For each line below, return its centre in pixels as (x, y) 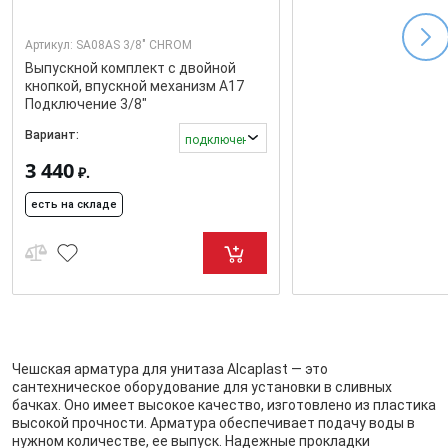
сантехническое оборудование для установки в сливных (202, 386)
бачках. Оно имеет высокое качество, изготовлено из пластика (224, 404)
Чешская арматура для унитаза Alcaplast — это (170, 368)
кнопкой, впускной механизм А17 (134, 85)
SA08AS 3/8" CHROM (134, 44)
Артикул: (50, 44)
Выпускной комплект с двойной (130, 67)
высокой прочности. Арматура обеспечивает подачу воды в (213, 422)
